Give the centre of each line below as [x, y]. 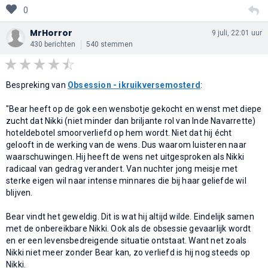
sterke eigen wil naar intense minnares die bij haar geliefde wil [126, 180]
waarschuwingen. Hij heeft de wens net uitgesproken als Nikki [125, 156]
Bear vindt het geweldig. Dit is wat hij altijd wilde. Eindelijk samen [130, 216]
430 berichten [53, 44]
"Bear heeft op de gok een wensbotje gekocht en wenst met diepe [134, 109]
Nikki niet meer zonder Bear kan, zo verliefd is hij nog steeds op [128, 252]
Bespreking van [37, 85]
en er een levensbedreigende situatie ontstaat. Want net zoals [127, 240]
